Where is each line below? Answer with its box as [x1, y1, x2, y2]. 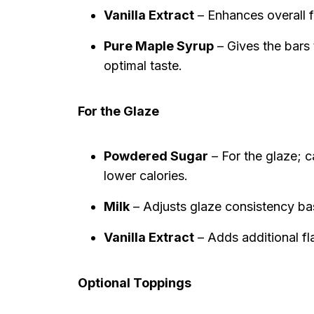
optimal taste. [104, 58, 182, 73]
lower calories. [104, 168, 188, 183]
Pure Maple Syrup [104, 39, 214, 53]
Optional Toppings [78, 275, 191, 290]
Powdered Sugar [104, 149, 208, 163]
